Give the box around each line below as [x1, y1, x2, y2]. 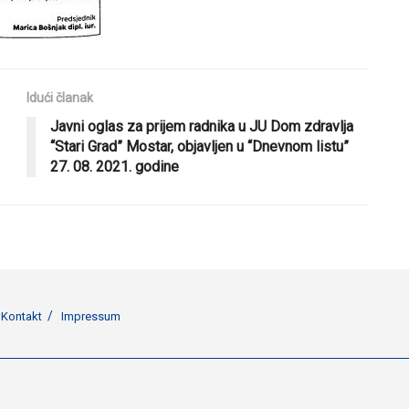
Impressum [61, 309, 121, 323]
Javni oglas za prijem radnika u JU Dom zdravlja [50, 117, 353, 135]
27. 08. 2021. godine [50, 157, 179, 175]
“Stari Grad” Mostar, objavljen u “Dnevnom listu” [50, 137, 349, 155]
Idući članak [26, 89, 93, 105]
